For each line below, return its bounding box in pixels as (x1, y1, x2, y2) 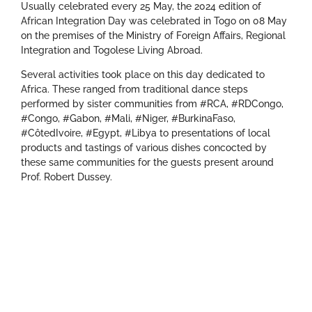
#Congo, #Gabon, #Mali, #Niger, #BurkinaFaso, (21, 113, 235, 125)
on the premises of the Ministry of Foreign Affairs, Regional (21, 30, 286, 42)
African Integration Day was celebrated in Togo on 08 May (21, 15, 287, 27)
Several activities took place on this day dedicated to (21, 69, 265, 81)
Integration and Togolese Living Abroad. (21, 45, 203, 56)
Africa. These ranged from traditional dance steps (21, 84, 248, 95)
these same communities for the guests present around (21, 157, 274, 169)
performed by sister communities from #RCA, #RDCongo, (21, 98, 283, 110)
